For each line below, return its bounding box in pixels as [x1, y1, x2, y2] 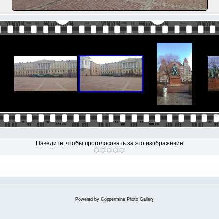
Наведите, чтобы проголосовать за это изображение [35, 140, 183, 147]
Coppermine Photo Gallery [100, 197, 154, 202]
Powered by [75, 197, 101, 202]
